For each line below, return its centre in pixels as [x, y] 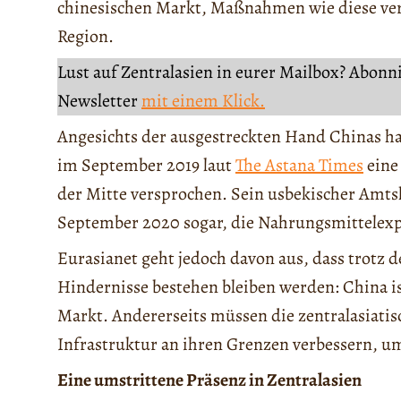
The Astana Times [299, 166]
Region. [85, 37]
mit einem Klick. [203, 101]
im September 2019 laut [146, 166]
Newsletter [99, 101]
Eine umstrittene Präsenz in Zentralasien [209, 380]
